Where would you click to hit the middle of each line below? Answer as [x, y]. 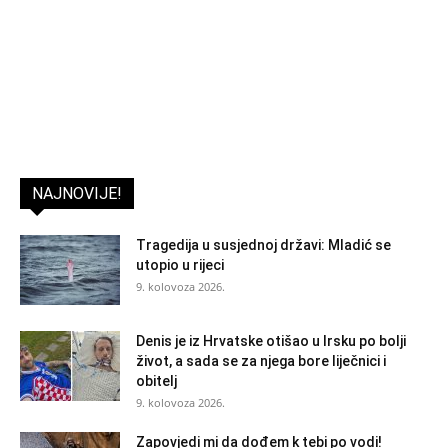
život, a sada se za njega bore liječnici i [261, 360]
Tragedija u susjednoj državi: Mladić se [263, 244]
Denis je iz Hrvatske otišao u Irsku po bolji [271, 340]
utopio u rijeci [180, 264]
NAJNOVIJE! [77, 193]
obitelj [156, 380]
